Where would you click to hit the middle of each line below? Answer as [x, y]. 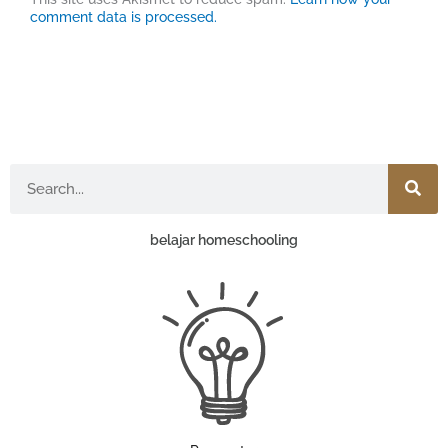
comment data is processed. [123, 16]
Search [32, 171]
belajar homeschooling [224, 239]
